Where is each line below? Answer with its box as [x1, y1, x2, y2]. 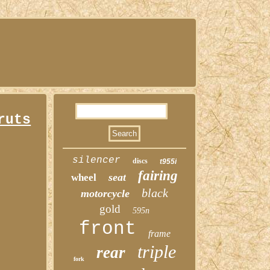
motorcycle [81, 187, 130, 199]
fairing [138, 168, 178, 183]
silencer [72, 155, 121, 166]
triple [137, 242, 176, 262]
